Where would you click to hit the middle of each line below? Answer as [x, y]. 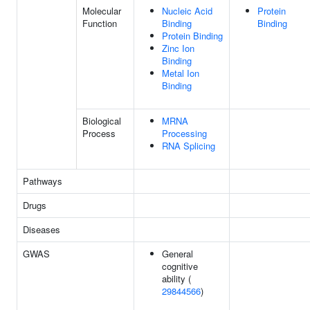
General [177, 254]
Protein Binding [192, 36]
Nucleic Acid [187, 11]
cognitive [180, 266]
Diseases [42, 229]
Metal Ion [181, 73]
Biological [102, 121]
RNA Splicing [189, 146]
